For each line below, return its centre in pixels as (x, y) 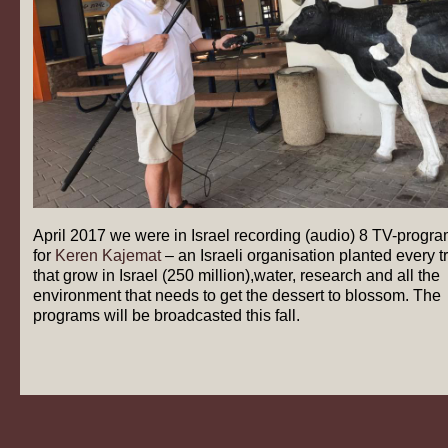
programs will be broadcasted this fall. (166, 316)
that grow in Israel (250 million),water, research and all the (236, 276)
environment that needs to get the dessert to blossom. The (237, 296)
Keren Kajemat (108, 256)
